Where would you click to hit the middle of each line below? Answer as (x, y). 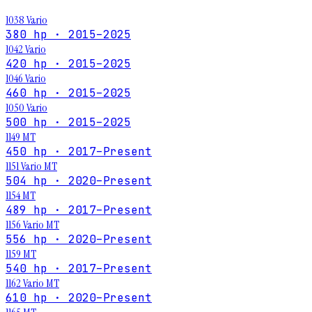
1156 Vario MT (32, 225)
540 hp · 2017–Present (79, 269)
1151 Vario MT (31, 166)
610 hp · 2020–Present (79, 298)
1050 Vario (26, 108)
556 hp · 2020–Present (79, 240)
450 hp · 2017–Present (79, 152)
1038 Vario (26, 20)
